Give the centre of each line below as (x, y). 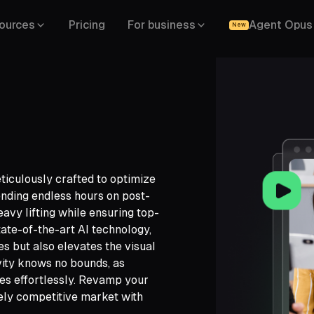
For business (162, 25)
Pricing (87, 25)
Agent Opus (281, 25)
